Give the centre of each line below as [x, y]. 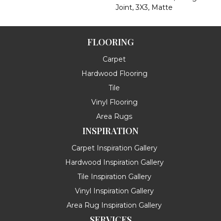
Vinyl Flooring [114, 102]
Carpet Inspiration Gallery [114, 148]
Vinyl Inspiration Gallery [114, 191]
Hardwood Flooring [114, 73]
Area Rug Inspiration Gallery [114, 205]
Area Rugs [114, 116]
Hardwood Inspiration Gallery [114, 162]
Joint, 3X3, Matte [144, 7]
